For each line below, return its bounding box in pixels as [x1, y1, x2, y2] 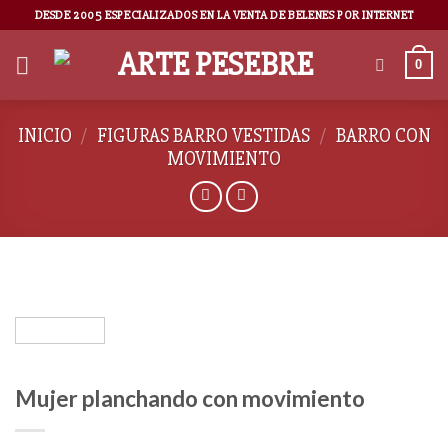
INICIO [17, 124, 72, 148]
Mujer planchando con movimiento [15, 385, 365, 413]
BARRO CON [335, 124, 431, 148]
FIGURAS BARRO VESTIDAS [97, 124, 310, 148]
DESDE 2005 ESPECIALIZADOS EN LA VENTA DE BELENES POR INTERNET [34, 7, 414, 23]
